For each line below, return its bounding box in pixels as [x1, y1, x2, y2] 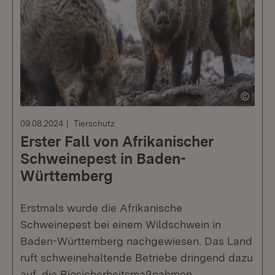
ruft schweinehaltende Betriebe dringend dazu [20, 251, 253, 264]
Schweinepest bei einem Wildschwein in [20, 218, 221, 231]
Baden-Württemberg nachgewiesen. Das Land [20, 234, 252, 247]
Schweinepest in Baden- [20, 150, 185, 168]
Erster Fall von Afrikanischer [20, 133, 214, 150]
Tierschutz [74, 118, 115, 128]
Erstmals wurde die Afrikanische [20, 201, 182, 214]
